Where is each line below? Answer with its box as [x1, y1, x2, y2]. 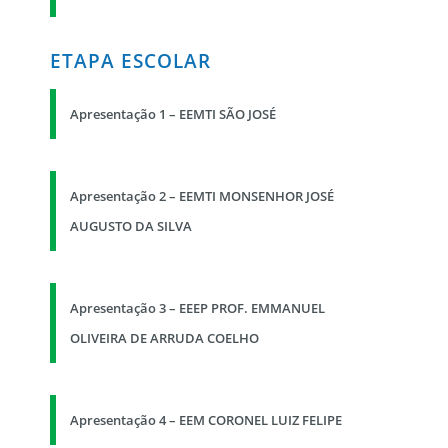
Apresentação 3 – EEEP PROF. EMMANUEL [70, 299, 325, 318]
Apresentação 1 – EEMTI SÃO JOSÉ [70, 105, 276, 124]
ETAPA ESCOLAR [50, 47, 211, 75]
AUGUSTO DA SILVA [70, 217, 192, 236]
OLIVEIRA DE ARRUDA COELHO [70, 329, 259, 348]
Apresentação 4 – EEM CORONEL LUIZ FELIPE [70, 411, 342, 430]
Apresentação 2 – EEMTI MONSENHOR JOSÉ [70, 187, 334, 206]
